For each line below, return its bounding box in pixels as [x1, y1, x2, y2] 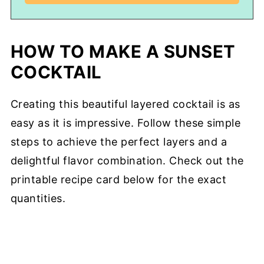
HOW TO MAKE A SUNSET [10, 41, 236, 62]
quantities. [10, 192, 66, 204]
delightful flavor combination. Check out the [10, 154, 244, 167]
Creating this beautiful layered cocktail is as [10, 97, 240, 110]
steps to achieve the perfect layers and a [10, 135, 227, 148]
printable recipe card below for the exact [10, 173, 227, 186]
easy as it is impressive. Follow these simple [10, 116, 241, 129]
